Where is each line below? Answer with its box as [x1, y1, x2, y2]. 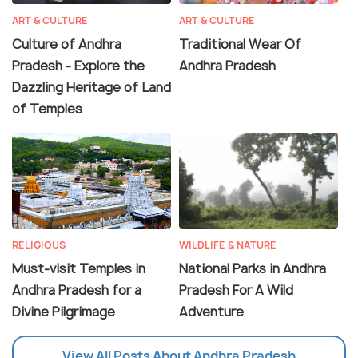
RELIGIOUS [12, 238, 66, 253]
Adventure [179, 303, 244, 321]
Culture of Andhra [12, 35, 121, 54]
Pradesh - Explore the [12, 57, 145, 75]
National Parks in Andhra [179, 260, 326, 278]
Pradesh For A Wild [179, 281, 293, 300]
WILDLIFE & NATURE [179, 238, 276, 253]
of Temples [12, 100, 82, 118]
